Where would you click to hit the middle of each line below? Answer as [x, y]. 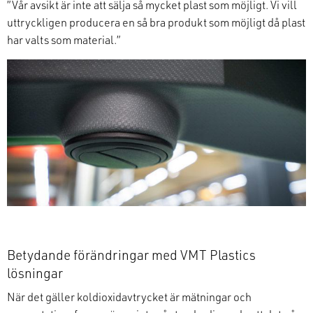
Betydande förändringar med [94, 254]
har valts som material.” [64, 39]
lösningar [35, 272]
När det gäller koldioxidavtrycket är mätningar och [129, 296]
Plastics [231, 254]
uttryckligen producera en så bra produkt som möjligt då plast [156, 22]
